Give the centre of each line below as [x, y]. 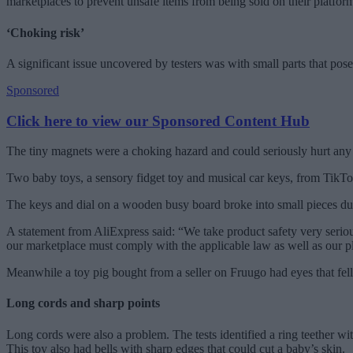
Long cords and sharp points [83, 303]
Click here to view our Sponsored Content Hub [158, 121]
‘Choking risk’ [45, 32]
